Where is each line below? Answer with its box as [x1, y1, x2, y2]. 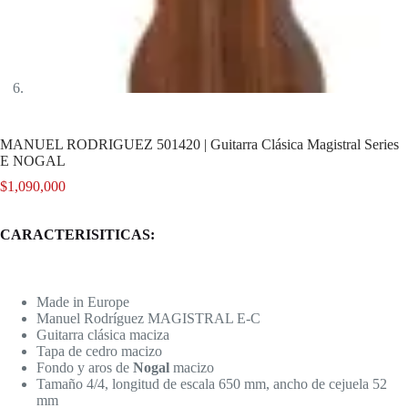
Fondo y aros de [36, 360, 133, 376]
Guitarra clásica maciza [36, 327, 169, 343]
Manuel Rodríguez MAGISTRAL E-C [36, 311, 260, 327]
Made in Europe [36, 294, 129, 311]
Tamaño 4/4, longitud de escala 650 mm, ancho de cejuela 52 [36, 376, 387, 393]
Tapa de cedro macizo [36, 343, 162, 360]
